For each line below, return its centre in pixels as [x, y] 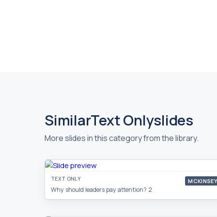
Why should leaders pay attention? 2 [101, 190]
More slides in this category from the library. [122, 138]
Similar [68, 120]
